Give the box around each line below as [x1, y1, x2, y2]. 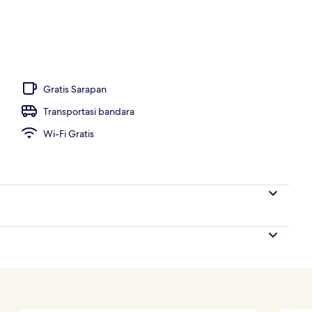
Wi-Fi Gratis [43, 127, 94, 140]
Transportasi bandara [43, 104, 134, 118]
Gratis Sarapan [43, 82, 107, 95]
